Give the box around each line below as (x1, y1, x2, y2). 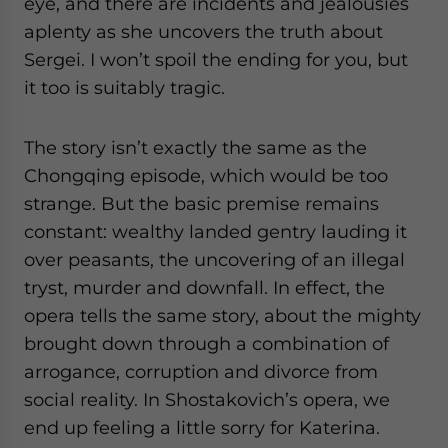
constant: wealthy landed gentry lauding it (24, 221, 407, 242)
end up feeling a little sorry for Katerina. (24, 417, 380, 438)
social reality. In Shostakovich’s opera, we (24, 389, 390, 410)
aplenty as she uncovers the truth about (24, 21, 383, 42)
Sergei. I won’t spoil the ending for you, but (24, 49, 408, 70)
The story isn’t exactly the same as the (24, 137, 367, 158)
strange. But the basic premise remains (24, 193, 379, 214)
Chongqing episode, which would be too (24, 165, 388, 186)
